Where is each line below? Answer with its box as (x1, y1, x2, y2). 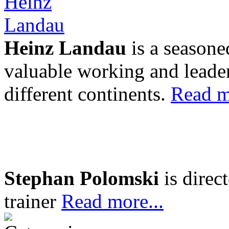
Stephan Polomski (4, 167, 159, 189)
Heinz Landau (4, 37, 126, 59)
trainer (4, 190, 61, 212)
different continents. (4, 83, 171, 105)
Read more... (61, 190, 164, 212)
